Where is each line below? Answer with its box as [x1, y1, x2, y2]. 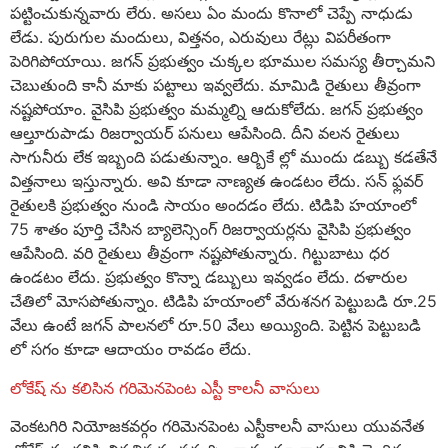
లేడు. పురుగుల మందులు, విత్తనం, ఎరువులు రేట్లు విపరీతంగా [10, 27, 391, 48]
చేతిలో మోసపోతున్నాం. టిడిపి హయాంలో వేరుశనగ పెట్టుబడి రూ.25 [10, 291, 437, 312]
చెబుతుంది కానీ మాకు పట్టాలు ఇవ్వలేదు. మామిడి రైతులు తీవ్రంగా [10, 75, 421, 96]
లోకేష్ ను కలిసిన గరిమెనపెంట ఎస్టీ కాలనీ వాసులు [10, 377, 320, 398]
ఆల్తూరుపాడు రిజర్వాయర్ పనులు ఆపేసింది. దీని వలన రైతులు [10, 123, 400, 144]
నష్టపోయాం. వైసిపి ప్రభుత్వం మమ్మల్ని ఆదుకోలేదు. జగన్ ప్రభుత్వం [10, 99, 423, 120]
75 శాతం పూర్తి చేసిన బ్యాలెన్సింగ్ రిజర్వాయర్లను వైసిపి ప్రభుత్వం [10, 219, 411, 240]
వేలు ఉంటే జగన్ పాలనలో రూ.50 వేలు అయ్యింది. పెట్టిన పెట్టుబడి [10, 315, 421, 336]
